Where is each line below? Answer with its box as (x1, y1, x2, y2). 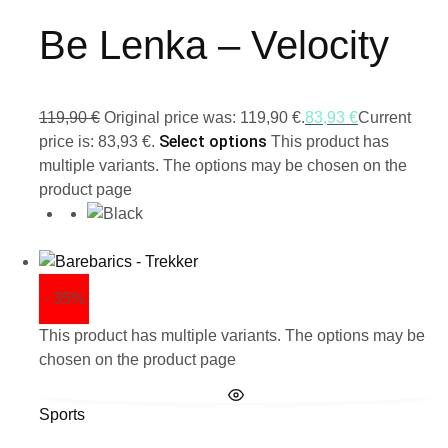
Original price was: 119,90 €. (104, 108, 305, 126)
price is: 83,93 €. (39, 132, 155, 150)
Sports (39, 405, 85, 423)
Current (358, 108, 411, 126)
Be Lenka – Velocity (39, 23, 389, 68)
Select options (159, 131, 267, 151)
